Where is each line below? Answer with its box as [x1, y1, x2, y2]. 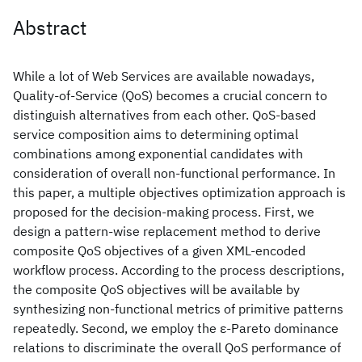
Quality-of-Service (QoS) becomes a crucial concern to [13, 87, 327, 103]
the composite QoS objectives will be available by [13, 281, 300, 297]
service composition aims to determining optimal [13, 126, 298, 142]
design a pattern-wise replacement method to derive [13, 223, 321, 239]
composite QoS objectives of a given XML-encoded [13, 242, 305, 259]
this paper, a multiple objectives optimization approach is [13, 184, 346, 200]
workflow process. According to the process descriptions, [13, 262, 344, 278]
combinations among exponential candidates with [13, 145, 303, 162]
